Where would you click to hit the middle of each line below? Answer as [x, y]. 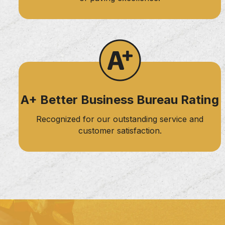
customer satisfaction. [120, 130]
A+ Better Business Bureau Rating [120, 99]
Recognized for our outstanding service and [120, 119]
